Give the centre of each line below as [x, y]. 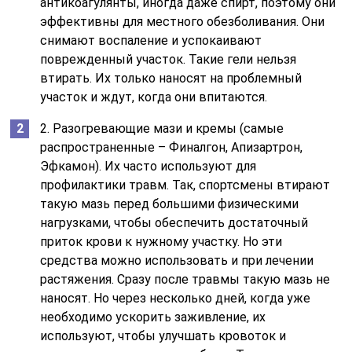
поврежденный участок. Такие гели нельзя [169, 60]
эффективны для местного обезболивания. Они [183, 22]
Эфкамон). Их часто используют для [148, 167]
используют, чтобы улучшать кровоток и [163, 336]
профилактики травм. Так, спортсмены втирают [185, 185]
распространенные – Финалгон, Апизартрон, [172, 148]
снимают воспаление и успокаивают [151, 41]
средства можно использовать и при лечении [177, 261]
